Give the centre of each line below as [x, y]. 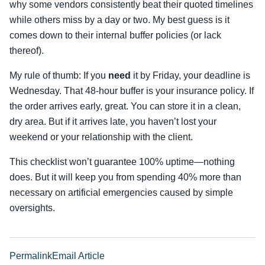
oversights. [32, 208]
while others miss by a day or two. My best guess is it [119, 20]
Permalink [31, 256]
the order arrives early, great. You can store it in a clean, [125, 106]
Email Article [78, 256]
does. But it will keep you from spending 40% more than [125, 177]
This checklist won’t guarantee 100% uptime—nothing [122, 162]
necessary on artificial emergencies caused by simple [121, 193]
